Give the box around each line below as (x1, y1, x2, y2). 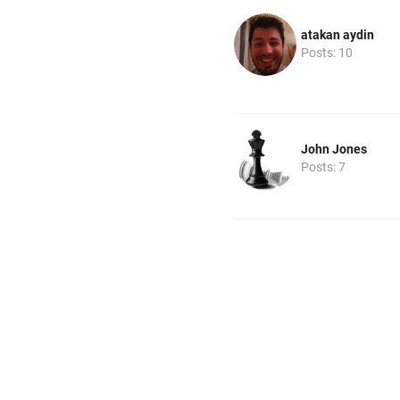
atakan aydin (301, 28, 374, 43)
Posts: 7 (301, 159, 346, 174)
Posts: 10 (301, 46, 353, 61)
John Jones (301, 141, 367, 156)
